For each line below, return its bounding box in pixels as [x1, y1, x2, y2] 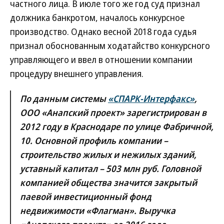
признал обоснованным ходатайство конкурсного [10, 39, 210, 51]
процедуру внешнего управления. [10, 67, 143, 79]
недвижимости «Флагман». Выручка [20, 204, 175, 216]
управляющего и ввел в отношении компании [10, 53, 192, 65]
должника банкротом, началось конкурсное [10, 11, 184, 23]
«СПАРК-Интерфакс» [108, 92, 194, 104]
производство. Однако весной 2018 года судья [10, 25, 196, 37]
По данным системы [20, 92, 108, 104]
